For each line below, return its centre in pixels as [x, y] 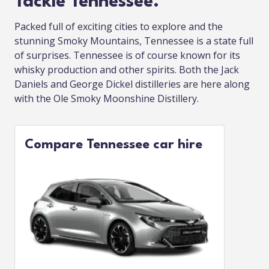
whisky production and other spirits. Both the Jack [127, 70]
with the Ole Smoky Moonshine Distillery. [107, 98]
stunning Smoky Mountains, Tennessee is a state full [134, 41]
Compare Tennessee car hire [113, 145]
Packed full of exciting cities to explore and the [119, 26]
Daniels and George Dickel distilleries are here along [132, 84]
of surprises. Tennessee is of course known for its [127, 55]
